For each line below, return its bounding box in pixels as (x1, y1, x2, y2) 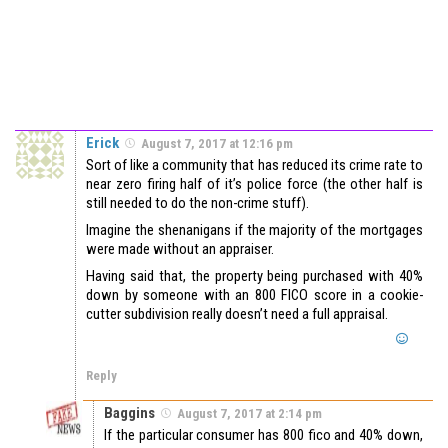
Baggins (104, 403, 155, 422)
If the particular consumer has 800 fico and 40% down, (104, 425, 423, 444)
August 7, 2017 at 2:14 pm (177, 405, 322, 421)
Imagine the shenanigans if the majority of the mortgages (86, 220, 423, 239)
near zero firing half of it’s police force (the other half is (86, 174, 423, 193)
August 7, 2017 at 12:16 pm (141, 135, 293, 151)
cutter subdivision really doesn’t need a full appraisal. (86, 304, 388, 323)
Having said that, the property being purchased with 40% (86, 266, 423, 285)
